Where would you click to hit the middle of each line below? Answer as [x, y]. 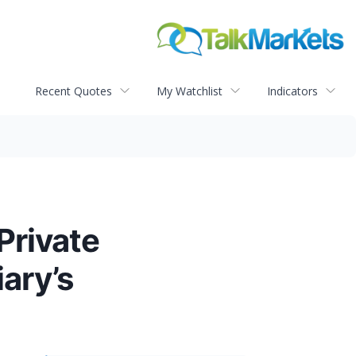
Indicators [292, 91]
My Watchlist [190, 91]
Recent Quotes [74, 91]
